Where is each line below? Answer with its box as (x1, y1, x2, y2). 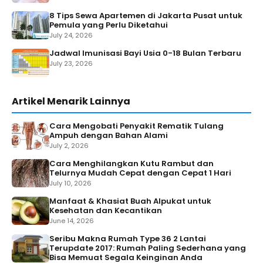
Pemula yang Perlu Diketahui (49, 19, 168, 31)
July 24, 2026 (49, 31, 93, 41)
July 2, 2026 (49, 141, 89, 151)
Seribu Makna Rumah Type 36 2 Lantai (49, 233, 206, 245)
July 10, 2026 (49, 178, 92, 188)
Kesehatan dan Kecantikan (49, 205, 162, 217)
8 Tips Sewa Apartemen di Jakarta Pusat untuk (49, 10, 242, 22)
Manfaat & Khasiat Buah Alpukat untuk (49, 195, 211, 207)
